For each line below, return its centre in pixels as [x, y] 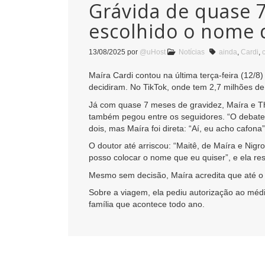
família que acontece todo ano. [147, 204]
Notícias [192, 52]
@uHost [153, 52]
